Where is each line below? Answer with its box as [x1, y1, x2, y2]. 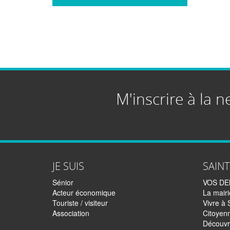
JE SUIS [52, 159, 84, 174]
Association [52, 208, 89, 219]
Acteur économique [52, 187, 116, 198]
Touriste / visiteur [52, 198, 108, 208]
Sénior [52, 177, 73, 188]
